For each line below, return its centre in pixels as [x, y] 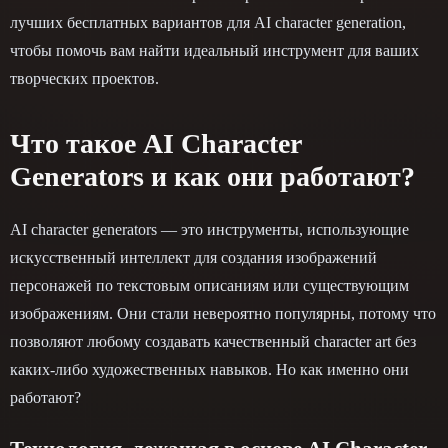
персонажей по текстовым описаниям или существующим [209, 285]
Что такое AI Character [155, 143]
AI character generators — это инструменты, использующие [209, 229]
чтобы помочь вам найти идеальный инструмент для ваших [214, 50]
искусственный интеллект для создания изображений [193, 257]
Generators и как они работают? [212, 176]
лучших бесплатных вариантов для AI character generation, [208, 22]
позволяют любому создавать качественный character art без [213, 341]
